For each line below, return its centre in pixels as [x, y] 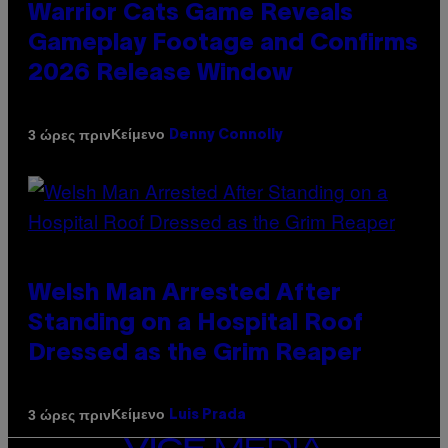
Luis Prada [207, 416]
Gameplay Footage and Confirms [223, 44]
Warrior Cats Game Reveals [190, 14]
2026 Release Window [160, 74]
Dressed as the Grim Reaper [195, 354]
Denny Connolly [226, 136]
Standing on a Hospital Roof [195, 324]
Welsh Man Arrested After [184, 294]
